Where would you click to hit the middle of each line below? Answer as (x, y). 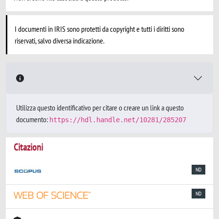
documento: (33, 119)
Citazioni (28, 147)
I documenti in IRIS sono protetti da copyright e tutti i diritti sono (99, 29)
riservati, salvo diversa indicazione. (60, 41)
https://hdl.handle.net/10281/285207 (118, 120)
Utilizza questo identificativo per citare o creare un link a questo (100, 108)
